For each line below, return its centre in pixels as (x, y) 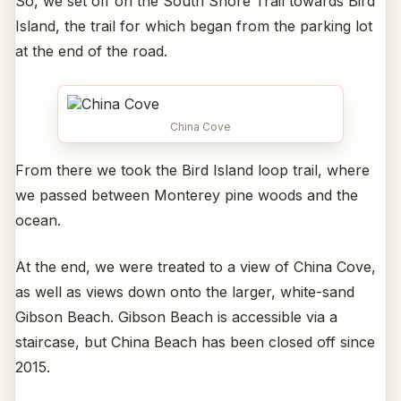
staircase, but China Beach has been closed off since (195, 341)
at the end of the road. (91, 51)
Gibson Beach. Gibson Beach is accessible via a (176, 316)
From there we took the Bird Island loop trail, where (192, 170)
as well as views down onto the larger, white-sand (185, 291)
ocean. (38, 220)
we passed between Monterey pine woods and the (187, 195)
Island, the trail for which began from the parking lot (194, 26)
